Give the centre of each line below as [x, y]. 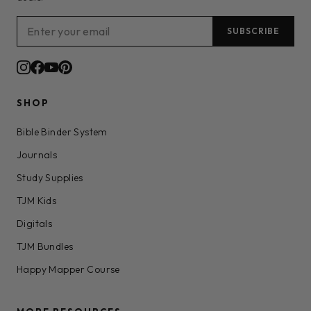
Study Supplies [50, 178]
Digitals [35, 224]
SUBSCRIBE [253, 31]
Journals [37, 155]
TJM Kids [37, 201]
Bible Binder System [62, 132]
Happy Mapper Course [68, 270]
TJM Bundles [45, 247]
